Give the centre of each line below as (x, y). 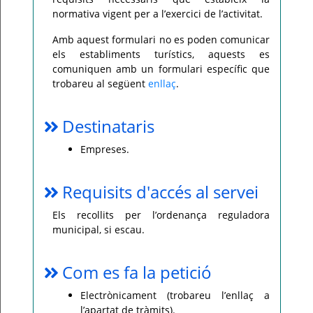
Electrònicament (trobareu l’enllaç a (175, 295)
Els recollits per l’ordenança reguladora (161, 215)
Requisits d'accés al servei (160, 192)
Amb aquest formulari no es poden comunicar (161, 39)
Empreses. (105, 149)
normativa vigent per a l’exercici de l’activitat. (158, 14)
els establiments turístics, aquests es (161, 54)
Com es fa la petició (137, 272)
